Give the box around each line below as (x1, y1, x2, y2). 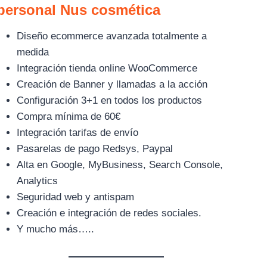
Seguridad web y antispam (16, 191, 134, 203)
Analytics (16, 175, 58, 187)
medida (16, 46, 49, 58)
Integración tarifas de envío (16, 127, 138, 138)
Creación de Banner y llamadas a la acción (16, 79, 207, 90)
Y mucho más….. (16, 223, 94, 235)
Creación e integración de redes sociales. (16, 207, 201, 219)
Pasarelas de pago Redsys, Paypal (16, 143, 173, 154)
